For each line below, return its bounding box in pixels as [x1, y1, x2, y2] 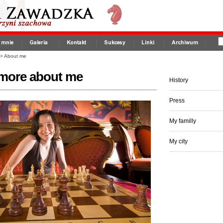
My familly [169, 117, 196, 124]
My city [169, 138, 188, 145]
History [169, 77, 188, 84]
